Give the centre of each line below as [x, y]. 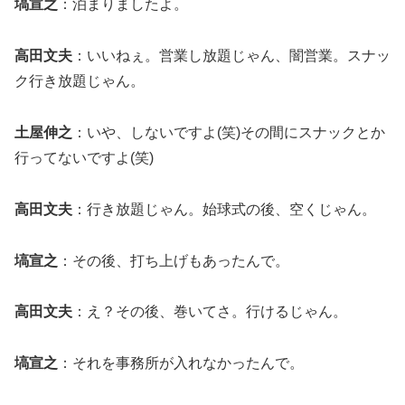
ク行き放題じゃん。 [80, 81]
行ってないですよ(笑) [84, 157]
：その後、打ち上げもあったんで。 [174, 260]
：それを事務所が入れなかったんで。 [181, 363]
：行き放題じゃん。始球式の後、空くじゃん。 [224, 209]
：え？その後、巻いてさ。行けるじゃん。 [210, 312]
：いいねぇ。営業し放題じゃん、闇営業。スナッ [231, 56]
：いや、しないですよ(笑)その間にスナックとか [229, 132]
